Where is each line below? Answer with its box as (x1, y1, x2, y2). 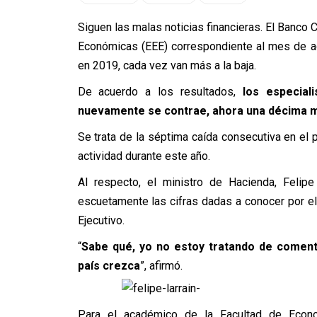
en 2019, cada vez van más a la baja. (77, 59, 256, 72)
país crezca (77, 259, 140, 272)
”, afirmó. (139, 259, 183, 272)
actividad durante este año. (77, 149, 210, 163)
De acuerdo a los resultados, (77, 85, 243, 98)
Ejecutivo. (77, 214, 125, 227)
